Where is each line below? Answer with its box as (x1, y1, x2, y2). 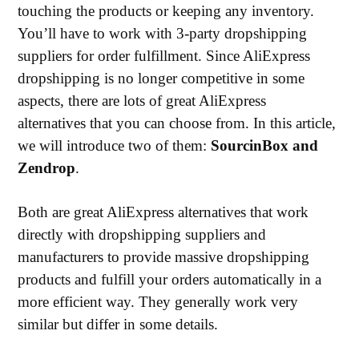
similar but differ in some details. (18, 316, 219, 333)
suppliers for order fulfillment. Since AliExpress (18, 47, 311, 64)
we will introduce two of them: (18, 137, 212, 154)
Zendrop (18, 159, 76, 176)
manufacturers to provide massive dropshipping (18, 248, 310, 265)
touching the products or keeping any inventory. (18, 2, 315, 19)
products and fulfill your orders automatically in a (18, 271, 322, 288)
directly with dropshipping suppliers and (18, 226, 267, 243)
